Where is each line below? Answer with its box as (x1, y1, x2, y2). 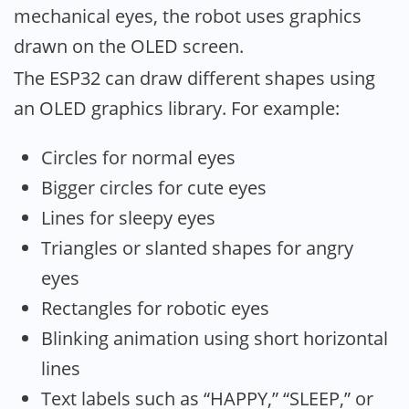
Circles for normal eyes (41, 145, 236, 171)
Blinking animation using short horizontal (41, 326, 388, 351)
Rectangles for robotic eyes (41, 296, 269, 321)
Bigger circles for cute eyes (41, 175, 267, 201)
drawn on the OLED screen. (14, 33, 244, 58)
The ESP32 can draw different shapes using (14, 65, 375, 90)
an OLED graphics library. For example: (14, 95, 340, 121)
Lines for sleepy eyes (41, 205, 215, 231)
